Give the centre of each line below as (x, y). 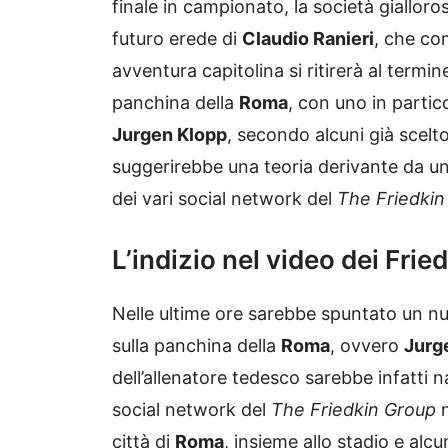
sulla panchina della (196, 346)
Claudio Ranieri (308, 39)
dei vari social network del (224, 199)
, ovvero (367, 346)
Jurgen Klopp (169, 135)
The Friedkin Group (356, 410)
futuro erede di (177, 39)
